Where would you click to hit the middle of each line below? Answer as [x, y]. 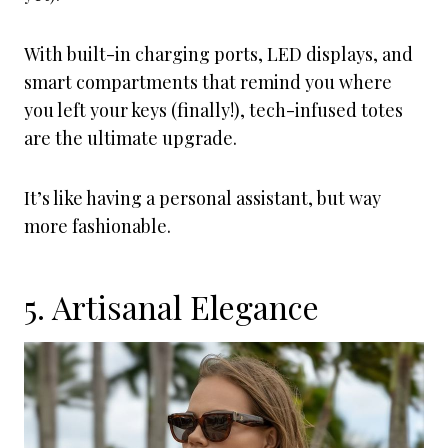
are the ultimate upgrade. [132, 138]
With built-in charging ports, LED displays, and [218, 54]
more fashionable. [97, 226]
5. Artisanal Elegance [171, 306]
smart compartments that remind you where [208, 82]
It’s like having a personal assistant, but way [202, 198]
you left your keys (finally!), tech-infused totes [213, 110]
